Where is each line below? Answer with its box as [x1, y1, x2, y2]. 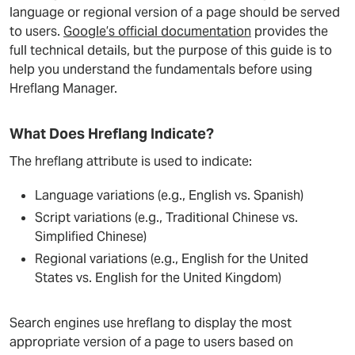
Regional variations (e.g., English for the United [35, 250, 308, 267]
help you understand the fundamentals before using [10, 61, 312, 78]
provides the [251, 23, 328, 40]
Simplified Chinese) [35, 228, 147, 245]
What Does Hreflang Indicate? [10, 124, 214, 143]
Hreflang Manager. [10, 80, 117, 97]
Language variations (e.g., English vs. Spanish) [35, 187, 303, 204]
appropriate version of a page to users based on [10, 334, 293, 350]
